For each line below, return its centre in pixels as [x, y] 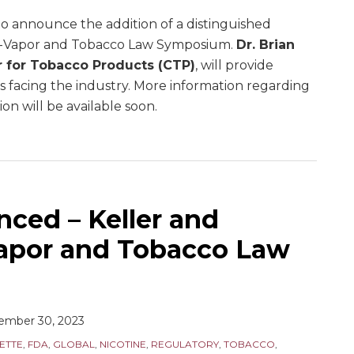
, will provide [234, 65]
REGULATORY [185, 344]
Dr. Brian [265, 45]
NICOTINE [123, 344]
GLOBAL [74, 344]
